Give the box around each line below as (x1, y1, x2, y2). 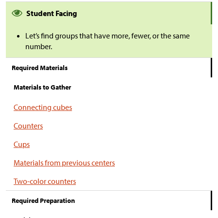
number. (25, 41, 52, 51)
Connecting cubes (14, 102, 72, 112)
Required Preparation (12, 196, 75, 205)
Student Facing (26, 8, 77, 18)
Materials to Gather (14, 83, 71, 91)
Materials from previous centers (14, 158, 115, 167)
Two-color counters (14, 176, 76, 186)
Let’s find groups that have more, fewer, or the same (25, 31, 190, 40)
